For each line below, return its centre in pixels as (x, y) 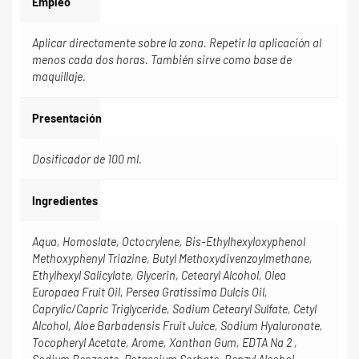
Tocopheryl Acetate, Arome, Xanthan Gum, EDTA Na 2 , (165, 343)
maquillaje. (59, 77)
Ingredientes (65, 201)
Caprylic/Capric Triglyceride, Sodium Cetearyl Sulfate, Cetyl (174, 309)
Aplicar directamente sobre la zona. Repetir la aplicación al (177, 43)
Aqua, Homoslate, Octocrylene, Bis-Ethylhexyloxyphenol (169, 242)
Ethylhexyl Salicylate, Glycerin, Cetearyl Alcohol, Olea (159, 276)
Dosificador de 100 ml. (87, 159)
